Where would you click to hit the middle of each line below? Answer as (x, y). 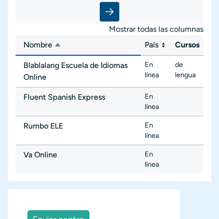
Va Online (40, 154)
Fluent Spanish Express (64, 97)
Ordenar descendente (92, 46)
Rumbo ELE (43, 126)
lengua (185, 75)
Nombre (38, 44)
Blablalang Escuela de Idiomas (76, 65)
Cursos (187, 44)
